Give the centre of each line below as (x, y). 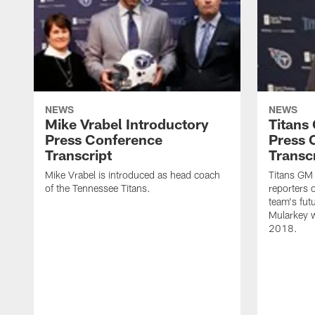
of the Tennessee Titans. (98, 188)
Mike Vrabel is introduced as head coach (133, 175)
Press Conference (104, 140)
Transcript (78, 155)
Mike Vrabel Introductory (127, 124)
